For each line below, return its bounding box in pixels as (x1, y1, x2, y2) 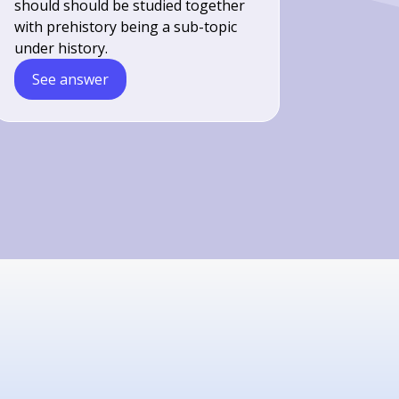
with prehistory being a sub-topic (14, 17, 238, 37)
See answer (32, 69, 110, 89)
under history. (14, 38, 109, 58)
